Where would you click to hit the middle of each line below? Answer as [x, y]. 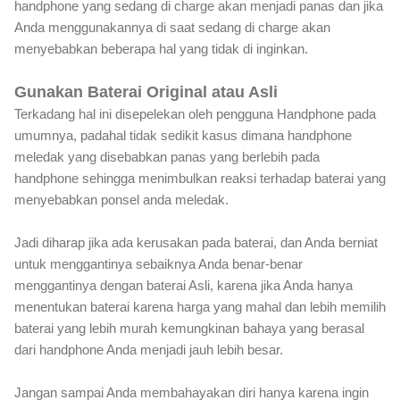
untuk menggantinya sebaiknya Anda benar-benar [158, 263]
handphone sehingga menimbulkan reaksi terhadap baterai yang [200, 178]
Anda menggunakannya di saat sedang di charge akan [172, 27]
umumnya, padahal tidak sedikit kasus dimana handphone [183, 135]
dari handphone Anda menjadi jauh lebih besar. [149, 349]
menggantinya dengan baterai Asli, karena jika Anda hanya [183, 285]
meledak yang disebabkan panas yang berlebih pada [167, 156]
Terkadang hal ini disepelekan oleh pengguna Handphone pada [195, 113]
